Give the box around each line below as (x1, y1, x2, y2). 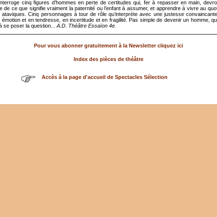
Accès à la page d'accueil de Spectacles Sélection (42, 74, 168, 80)
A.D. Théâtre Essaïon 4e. (57, 22, 116, 29)
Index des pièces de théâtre (74, 56, 143, 62)
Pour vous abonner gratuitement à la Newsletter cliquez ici (34, 42, 183, 48)
